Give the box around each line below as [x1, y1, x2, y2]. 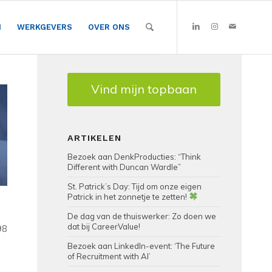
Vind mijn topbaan [91, 81, 197, 97]
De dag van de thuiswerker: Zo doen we [67, 211, 217, 221]
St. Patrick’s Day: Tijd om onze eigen [67, 182, 202, 191]
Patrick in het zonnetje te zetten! [67, 192, 189, 202]
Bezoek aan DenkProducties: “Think [67, 152, 202, 161]
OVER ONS [87, 22, 130, 32]
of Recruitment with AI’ [67, 251, 151, 261]
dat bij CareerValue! [67, 222, 141, 231]
